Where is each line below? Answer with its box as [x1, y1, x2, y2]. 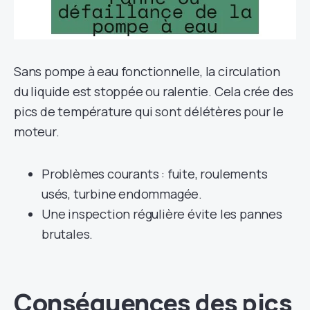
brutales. [42, 225, 93, 242]
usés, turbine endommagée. [42, 185, 203, 202]
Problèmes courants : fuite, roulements [42, 165, 268, 182]
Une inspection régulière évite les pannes [42, 205, 282, 222]
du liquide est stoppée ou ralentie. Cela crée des [14, 82, 294, 100]
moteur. [14, 122, 60, 140]
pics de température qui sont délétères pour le [14, 102, 284, 120]
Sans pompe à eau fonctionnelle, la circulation [14, 62, 280, 80]
